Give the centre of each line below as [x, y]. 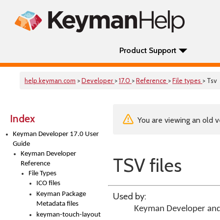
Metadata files [57, 204]
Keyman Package [61, 194]
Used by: [130, 196]
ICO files [48, 183]
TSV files [147, 165]
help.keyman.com [50, 81]
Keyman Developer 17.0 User [56, 134]
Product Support [148, 50]
